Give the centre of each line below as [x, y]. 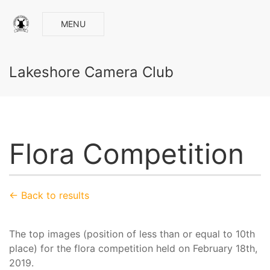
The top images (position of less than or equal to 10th [132, 234]
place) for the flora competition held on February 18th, [133, 249]
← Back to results [49, 196]
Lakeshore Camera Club [91, 72]
